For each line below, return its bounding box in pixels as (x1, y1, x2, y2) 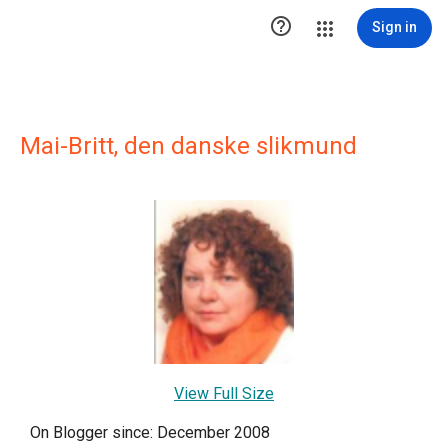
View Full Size (174, 384, 274, 403)
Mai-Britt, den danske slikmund (20, 132, 357, 160)
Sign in (372, 19, 417, 35)
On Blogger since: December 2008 (30, 423, 270, 442)
